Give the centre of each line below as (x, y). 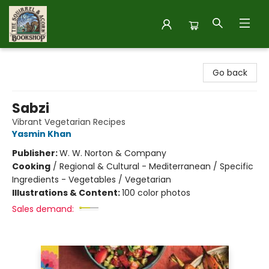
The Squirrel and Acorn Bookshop (78, 59)
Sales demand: (43, 209)
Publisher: (36, 153)
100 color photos (156, 193)
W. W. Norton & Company (113, 153)
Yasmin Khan (42, 134)
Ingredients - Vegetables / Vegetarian (92, 180)
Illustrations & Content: (67, 193)
